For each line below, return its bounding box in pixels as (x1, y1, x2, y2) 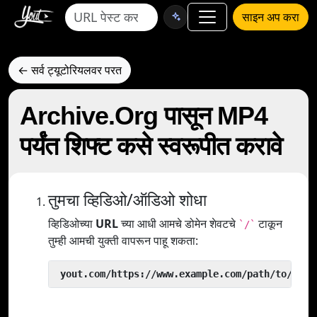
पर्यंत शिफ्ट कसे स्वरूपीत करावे (20, 132, 282, 161)
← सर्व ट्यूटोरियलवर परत (18, 62, 122, 78)
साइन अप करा (242, 9, 299, 25)
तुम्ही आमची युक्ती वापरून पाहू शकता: (48, 233, 198, 248)
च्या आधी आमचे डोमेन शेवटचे (118, 216, 238, 231)
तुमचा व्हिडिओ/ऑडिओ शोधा (48, 188, 207, 211)
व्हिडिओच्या (48, 216, 96, 231)
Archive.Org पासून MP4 (20, 101, 267, 130)
